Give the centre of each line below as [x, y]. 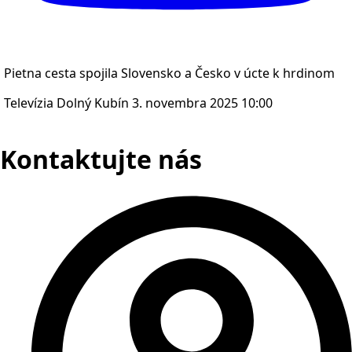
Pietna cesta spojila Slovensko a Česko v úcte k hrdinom [169, 73]
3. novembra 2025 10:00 [202, 103]
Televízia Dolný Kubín [66, 103]
